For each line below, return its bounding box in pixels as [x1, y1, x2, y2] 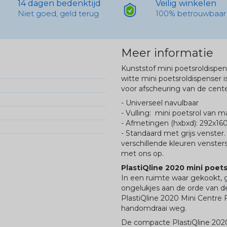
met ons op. [121, 149, 164, 159]
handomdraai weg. [121, 204, 186, 213]
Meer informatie [121, 46, 213, 60]
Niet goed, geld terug [17, 9, 99, 19]
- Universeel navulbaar [121, 98, 199, 108]
